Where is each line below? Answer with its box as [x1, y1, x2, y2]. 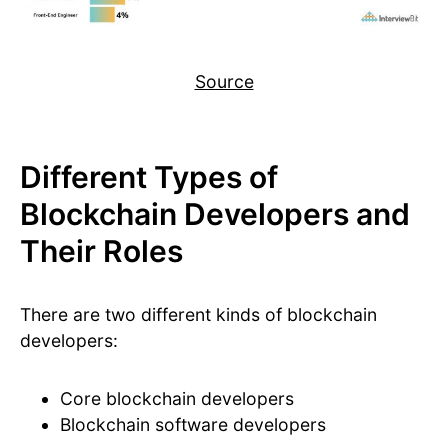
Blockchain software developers [60, 413, 326, 435]
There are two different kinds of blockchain [20, 303, 377, 325]
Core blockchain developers [60, 387, 294, 409]
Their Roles [20, 232, 183, 269]
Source [194, 70, 254, 92]
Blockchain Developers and [20, 195, 410, 232]
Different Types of [20, 158, 278, 195]
